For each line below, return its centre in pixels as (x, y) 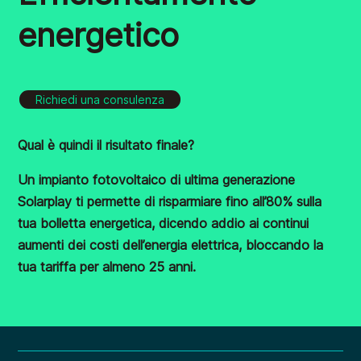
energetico (99, 35)
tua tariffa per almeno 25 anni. (107, 266)
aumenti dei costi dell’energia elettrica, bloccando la (171, 245)
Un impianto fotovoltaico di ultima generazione (157, 179)
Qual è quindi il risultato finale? (106, 145)
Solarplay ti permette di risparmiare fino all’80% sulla (170, 201)
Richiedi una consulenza (100, 99)
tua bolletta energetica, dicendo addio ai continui (164, 223)
